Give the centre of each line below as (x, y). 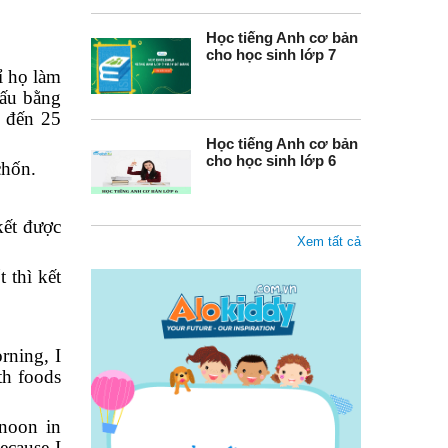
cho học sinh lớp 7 (271, 54)
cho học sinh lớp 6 (271, 160)
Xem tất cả (329, 241)
